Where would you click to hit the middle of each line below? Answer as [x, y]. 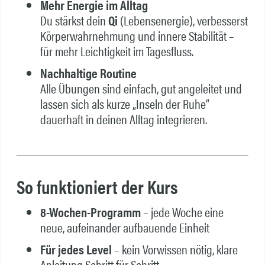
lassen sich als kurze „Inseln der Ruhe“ [125, 104]
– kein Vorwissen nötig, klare [174, 249]
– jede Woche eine [182, 211]
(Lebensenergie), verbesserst [182, 20]
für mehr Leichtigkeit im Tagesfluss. [117, 51]
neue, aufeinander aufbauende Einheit [125, 227]
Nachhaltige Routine [88, 73]
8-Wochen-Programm [90, 211]
